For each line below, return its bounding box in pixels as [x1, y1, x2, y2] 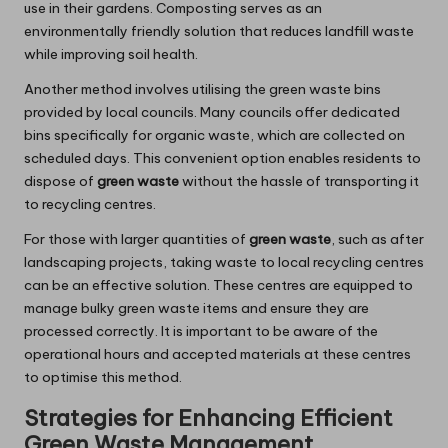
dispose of [24, 172, 97, 191]
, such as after [331, 230, 424, 249]
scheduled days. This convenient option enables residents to [24, 149, 421, 168]
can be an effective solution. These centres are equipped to [24, 276, 413, 295]
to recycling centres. [24, 195, 156, 214]
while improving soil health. [24, 45, 198, 64]
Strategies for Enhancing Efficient [24, 404, 393, 433]
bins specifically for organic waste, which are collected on [24, 126, 405, 145]
